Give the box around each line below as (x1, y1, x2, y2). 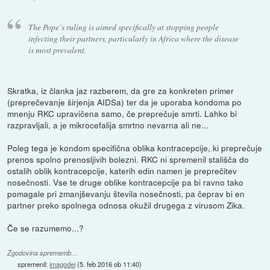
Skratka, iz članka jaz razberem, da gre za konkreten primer (7, 84, 234, 96)
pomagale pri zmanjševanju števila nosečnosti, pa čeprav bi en (7, 187, 245, 199)
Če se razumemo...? (7, 221, 84, 234)
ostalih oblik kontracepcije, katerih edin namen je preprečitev (7, 164, 237, 177)
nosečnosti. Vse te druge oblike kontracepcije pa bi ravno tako (7, 175, 244, 188)
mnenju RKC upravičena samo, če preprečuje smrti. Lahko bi (7, 107, 237, 119)
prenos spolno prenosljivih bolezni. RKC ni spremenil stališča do (7, 152, 250, 165)
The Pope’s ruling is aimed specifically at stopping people (28, 20, 219, 33)
